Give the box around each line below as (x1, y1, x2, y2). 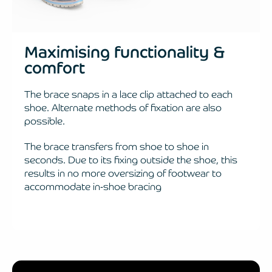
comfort (24, 57, 85, 78)
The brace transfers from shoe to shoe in (24, 140, 209, 153)
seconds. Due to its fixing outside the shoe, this (24, 153, 237, 166)
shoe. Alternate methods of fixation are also (24, 101, 222, 114)
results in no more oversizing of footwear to (24, 166, 222, 180)
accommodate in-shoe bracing (24, 180, 161, 193)
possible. (24, 114, 65, 127)
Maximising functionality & (24, 41, 225, 63)
